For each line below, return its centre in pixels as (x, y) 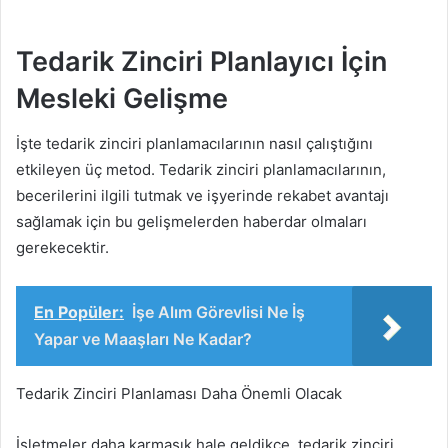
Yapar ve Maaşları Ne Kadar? (143, 338)
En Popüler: (79, 311)
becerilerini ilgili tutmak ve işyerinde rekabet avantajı (202, 195)
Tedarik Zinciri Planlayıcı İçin (201, 62)
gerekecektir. (62, 247)
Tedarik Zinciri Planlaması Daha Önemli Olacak (179, 393)
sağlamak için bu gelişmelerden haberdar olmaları (191, 221)
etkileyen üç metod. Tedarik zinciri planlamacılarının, (201, 169)
